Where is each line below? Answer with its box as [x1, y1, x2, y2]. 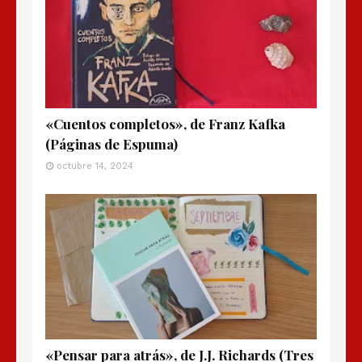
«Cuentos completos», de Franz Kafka [45, 115, 285, 133]
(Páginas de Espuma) [45, 135, 178, 154]
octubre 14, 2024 [57, 161, 133, 172]
